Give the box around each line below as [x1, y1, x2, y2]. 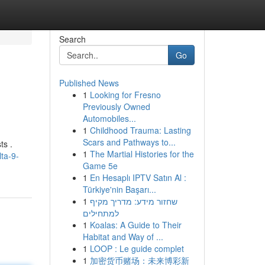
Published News [59, 77, 119, 89]
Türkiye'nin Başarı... [82, 183, 156, 195]
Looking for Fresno [89, 89, 161, 101]
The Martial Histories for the [89, 148, 194, 160]
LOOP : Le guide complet [89, 243, 184, 254]
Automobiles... [82, 112, 136, 124]
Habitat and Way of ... [82, 231, 163, 243]
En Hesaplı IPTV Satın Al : [89, 172, 186, 183]
